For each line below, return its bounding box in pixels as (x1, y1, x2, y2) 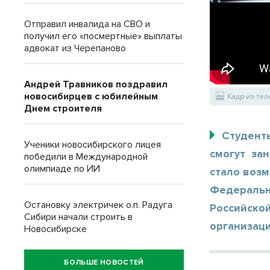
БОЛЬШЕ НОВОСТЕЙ (64, 257, 144, 267)
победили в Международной (24, 151, 148, 163)
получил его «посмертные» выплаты (24, 30, 182, 42)
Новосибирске (24, 223, 87, 235)
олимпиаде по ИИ (24, 163, 100, 175)
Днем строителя (24, 102, 102, 115)
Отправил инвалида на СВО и (24, 18, 150, 30)
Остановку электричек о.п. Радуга (24, 199, 172, 211)
